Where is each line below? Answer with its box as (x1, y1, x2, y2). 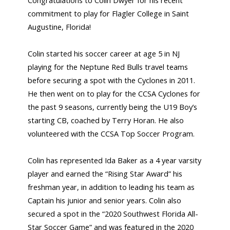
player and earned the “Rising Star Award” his (28, 169, 183, 179)
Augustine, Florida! (28, 22, 91, 32)
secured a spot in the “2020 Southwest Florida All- (28, 209, 199, 219)
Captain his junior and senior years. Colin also (28, 196, 182, 206)
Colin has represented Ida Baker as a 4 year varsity (28, 156, 202, 166)
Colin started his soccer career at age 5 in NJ (28, 49, 180, 59)
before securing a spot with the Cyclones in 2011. (28, 75, 196, 86)
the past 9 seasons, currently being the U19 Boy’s (28, 102, 198, 112)
